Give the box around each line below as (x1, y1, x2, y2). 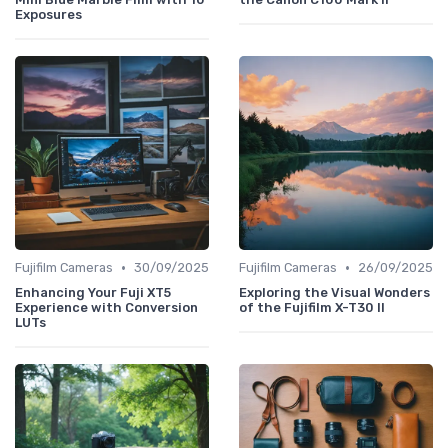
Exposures (15, 7, 82, 23)
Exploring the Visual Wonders (239, 285, 430, 301)
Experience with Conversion (15, 300, 198, 316)
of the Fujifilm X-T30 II (239, 300, 385, 316)
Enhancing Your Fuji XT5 (15, 285, 171, 301)
